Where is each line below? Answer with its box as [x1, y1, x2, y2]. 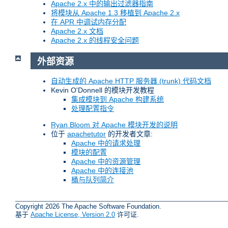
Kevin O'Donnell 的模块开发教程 [51, 86, 154, 95]
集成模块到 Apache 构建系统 [71, 95, 164, 104]
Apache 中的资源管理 [71, 157, 140, 166]
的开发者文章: [106, 130, 153, 138]
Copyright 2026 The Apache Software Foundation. [15, 203, 161, 211]
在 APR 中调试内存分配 [51, 17, 126, 26]
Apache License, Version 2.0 [31, 211, 115, 219]
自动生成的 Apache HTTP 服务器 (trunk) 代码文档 [51, 77, 211, 85]
